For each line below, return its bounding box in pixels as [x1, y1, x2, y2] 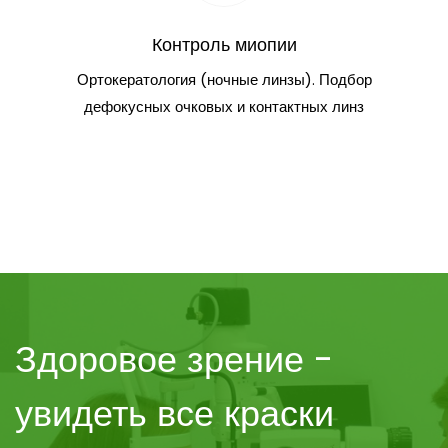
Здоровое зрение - [15, 333, 333, 385]
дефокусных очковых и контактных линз [84, 95, 364, 117]
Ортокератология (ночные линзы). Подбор [76, 68, 372, 90]
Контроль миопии [151, 31, 297, 57]
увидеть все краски [15, 387, 334, 439]
